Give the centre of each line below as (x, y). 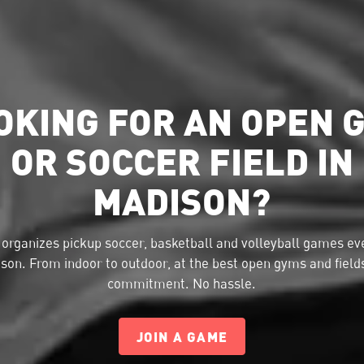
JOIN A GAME (182, 336)
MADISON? (182, 201)
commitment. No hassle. (182, 284)
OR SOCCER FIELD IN (182, 161)
